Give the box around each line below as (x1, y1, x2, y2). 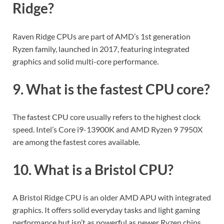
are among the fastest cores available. (12, 136, 140, 146)
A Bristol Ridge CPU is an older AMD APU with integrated (12, 192, 211, 202)
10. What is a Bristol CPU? (12, 161, 173, 178)
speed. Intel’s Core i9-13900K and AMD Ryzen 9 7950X (12, 124, 202, 134)
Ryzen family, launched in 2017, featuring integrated (12, 43, 189, 53)
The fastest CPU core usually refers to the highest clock (12, 111, 200, 121)
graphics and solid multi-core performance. (12, 56, 158, 66)
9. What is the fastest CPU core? (12, 80, 210, 97)
